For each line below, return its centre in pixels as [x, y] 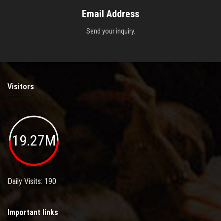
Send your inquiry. [110, 31]
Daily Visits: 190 [32, 181]
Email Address [110, 14]
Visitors [21, 87]
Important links [33, 212]
